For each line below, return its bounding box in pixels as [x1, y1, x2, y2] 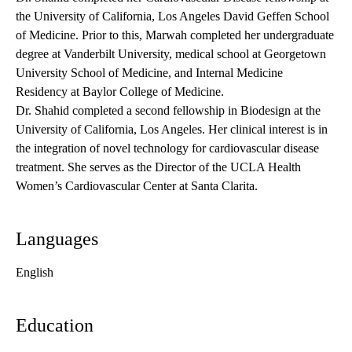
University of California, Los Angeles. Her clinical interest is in [16, 123, 328, 137]
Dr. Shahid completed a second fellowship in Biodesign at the [16, 104, 321, 118]
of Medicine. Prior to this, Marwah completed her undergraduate [16, 28, 334, 42]
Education [16, 315, 93, 336]
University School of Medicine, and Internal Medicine [16, 66, 283, 80]
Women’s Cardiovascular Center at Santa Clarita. [16, 179, 258, 193]
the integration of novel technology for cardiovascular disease [16, 141, 319, 156]
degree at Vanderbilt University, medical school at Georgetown [16, 47, 326, 61]
